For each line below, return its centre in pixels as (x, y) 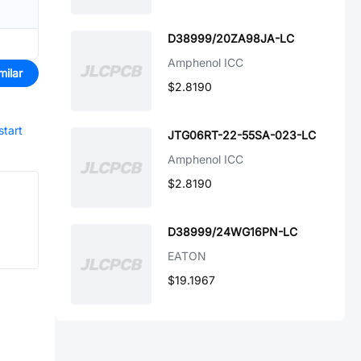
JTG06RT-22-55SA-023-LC (242, 135)
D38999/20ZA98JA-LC (231, 38)
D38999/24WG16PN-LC (232, 232)
